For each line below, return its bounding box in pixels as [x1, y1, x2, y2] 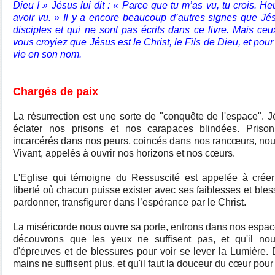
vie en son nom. [13, 49, 82, 60]
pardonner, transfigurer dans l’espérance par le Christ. [13, 197, 249, 207]
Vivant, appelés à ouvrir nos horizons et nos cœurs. [13, 148, 238, 158]
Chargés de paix [13, 85, 98, 98]
